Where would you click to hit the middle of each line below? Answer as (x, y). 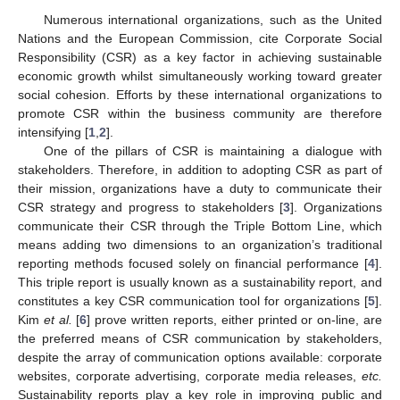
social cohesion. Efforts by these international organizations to (200, 94)
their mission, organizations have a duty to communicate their (200, 188)
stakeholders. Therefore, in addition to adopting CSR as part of (200, 169)
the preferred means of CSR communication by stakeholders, (200, 338)
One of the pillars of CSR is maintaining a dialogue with (212, 150)
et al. (58, 319)
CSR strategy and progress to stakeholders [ (151, 207)
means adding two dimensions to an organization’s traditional (200, 244)
